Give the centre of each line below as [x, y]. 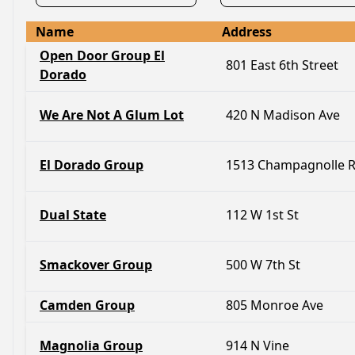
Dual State [73, 215]
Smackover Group [96, 265]
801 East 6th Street [282, 65]
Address [247, 32]
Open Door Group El [102, 55]
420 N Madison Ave [283, 115]
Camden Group [87, 305]
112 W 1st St [262, 215]
